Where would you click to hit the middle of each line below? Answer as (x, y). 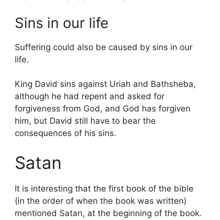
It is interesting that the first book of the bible (104, 188)
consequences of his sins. (66, 133)
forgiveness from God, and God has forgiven (103, 109)
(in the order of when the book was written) (101, 201)
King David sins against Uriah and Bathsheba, (105, 84)
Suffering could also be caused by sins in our (104, 47)
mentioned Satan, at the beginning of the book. (108, 213)
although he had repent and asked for (90, 96)
